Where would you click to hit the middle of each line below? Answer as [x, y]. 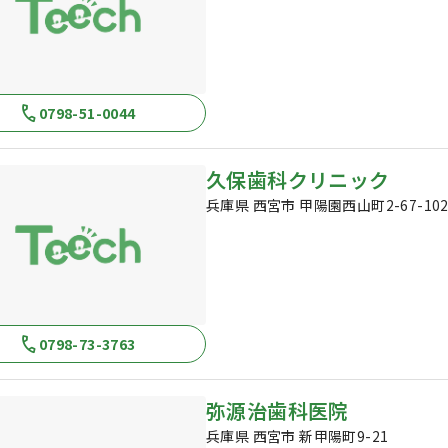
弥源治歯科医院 [277, 410]
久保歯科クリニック [298, 179]
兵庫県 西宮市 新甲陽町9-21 [297, 436]
